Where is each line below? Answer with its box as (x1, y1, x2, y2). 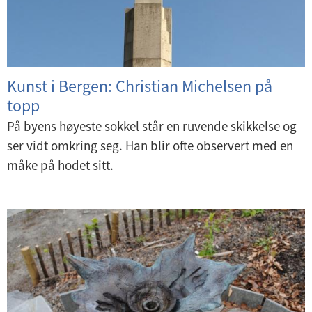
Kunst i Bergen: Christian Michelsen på (7, 75, 272, 97)
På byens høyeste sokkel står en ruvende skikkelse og (7, 117, 297, 134)
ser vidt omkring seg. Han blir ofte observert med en (7, 136, 293, 154)
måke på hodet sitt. (7, 156, 114, 173)
